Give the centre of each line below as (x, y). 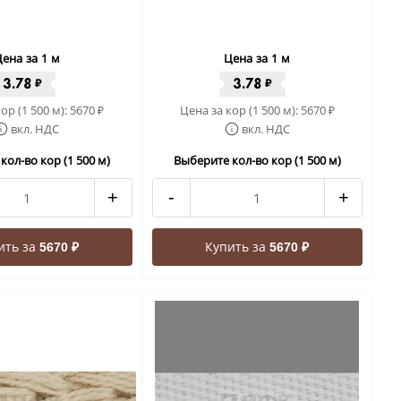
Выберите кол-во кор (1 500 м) (257, 160)
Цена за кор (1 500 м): (240, 110)
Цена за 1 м (257, 58)
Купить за (238, 247)
